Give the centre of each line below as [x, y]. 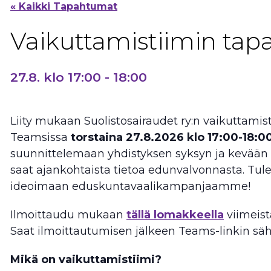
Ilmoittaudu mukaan [68, 214]
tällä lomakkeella [175, 214]
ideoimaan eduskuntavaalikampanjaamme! [130, 186]
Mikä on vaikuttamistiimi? [86, 259]
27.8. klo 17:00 [56, 77]
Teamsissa [41, 137]
